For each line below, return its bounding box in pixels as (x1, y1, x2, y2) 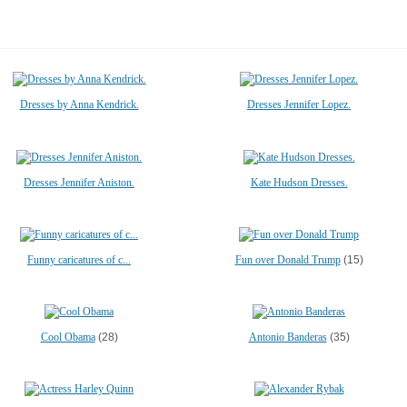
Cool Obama (40, 331, 95, 343)
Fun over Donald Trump (234, 253, 341, 266)
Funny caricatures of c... (27, 253, 131, 266)
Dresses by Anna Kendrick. (19, 98, 139, 112)
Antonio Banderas (248, 331, 327, 343)
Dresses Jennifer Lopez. (247, 98, 351, 112)
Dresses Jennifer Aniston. (24, 175, 134, 189)
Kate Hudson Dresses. (250, 175, 348, 189)
